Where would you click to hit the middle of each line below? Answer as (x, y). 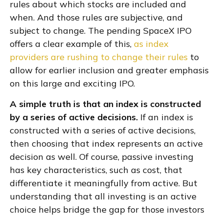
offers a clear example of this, (71, 44)
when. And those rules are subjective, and (96, 17)
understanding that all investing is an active (103, 196)
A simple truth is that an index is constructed (105, 104)
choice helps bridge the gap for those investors (107, 209)
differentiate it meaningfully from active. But (104, 183)
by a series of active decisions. (74, 117)
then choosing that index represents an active (106, 143)
